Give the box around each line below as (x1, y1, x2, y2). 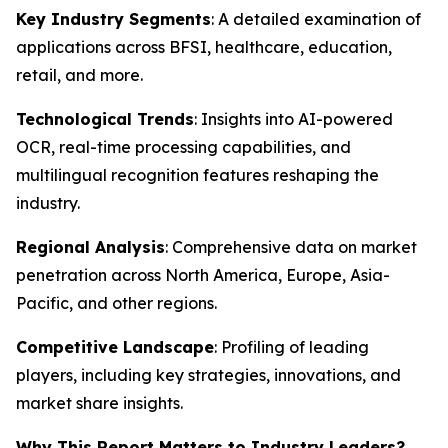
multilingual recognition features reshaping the (16, 165, 379, 185)
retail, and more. (16, 65, 143, 85)
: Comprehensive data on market (165, 237, 417, 257)
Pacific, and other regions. (16, 293, 217, 313)
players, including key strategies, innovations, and (16, 365, 401, 385)
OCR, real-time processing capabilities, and (16, 137, 351, 157)
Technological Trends (16, 109, 194, 129)
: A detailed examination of (211, 9, 421, 29)
